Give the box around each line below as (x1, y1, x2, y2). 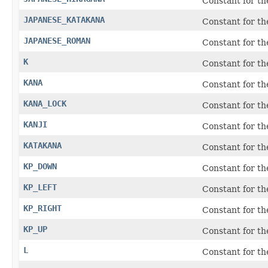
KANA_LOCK (23, 98, 66, 108)
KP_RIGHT (23, 203, 62, 213)
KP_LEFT (23, 182, 57, 192)
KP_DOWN (23, 161, 57, 171)
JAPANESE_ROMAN (23, 35, 90, 45)
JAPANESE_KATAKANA (23, 14, 105, 25)
